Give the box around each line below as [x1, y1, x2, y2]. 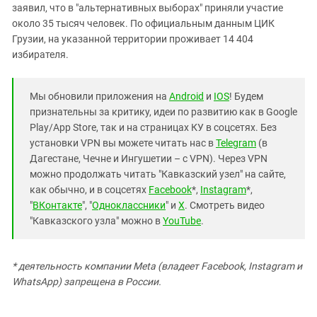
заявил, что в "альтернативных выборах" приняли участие [12, 2, 283, 13]
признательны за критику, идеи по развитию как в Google [30, 106, 297, 117]
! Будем [229, 91, 263, 102]
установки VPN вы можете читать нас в [30, 137, 216, 149]
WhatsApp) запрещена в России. [12, 276, 161, 287]
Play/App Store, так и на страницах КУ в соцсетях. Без [30, 122, 277, 133]
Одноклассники [92, 200, 166, 211]
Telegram [216, 137, 256, 149]
